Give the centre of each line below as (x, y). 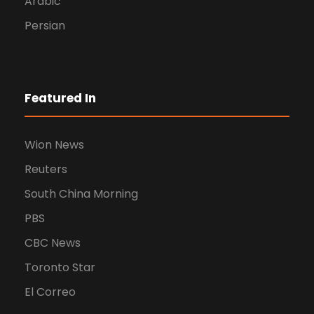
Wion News (54, 145)
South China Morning (81, 194)
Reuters (46, 170)
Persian (45, 26)
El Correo (50, 292)
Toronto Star (60, 268)
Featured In (60, 98)
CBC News (53, 243)
